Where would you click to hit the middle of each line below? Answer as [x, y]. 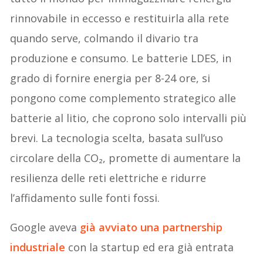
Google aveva [45, 227]
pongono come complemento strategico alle [123, 98]
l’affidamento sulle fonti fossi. [85, 198]
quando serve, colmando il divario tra [104, 38]
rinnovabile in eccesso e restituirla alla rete [120, 18]
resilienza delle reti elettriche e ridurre [108, 178]
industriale [38, 247]
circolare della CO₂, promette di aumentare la [126, 158]
